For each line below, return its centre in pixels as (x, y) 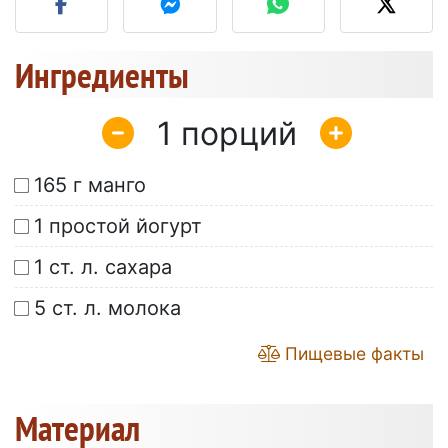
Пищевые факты (352, 354)
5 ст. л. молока (107, 308)
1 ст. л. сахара (103, 267)
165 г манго (90, 185)
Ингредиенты (102, 75)
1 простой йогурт (118, 226)
